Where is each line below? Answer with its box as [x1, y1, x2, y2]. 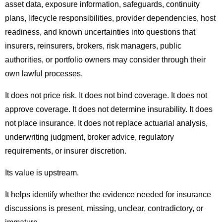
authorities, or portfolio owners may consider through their [5, 55, 206, 64]
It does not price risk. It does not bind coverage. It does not [5, 91, 207, 100]
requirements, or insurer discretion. [5, 147, 126, 156]
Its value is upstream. [5, 168, 79, 177]
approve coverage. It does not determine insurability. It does [5, 105, 213, 114]
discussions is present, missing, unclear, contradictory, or [5, 204, 203, 213]
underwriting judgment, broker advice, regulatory [5, 133, 174, 142]
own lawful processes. [5, 69, 83, 78]
